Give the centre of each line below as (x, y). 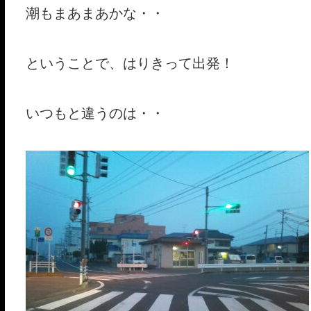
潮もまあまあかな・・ (95, 13)
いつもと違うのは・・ (95, 113)
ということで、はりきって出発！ (129, 63)
